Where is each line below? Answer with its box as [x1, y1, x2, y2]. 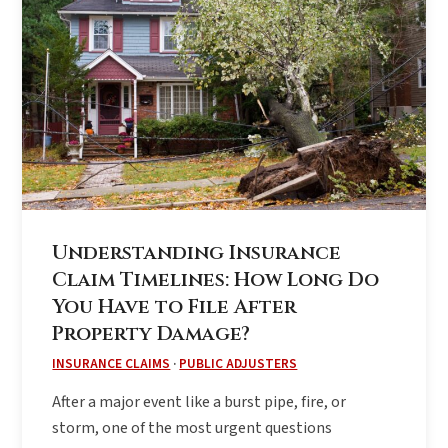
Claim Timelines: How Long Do [52, 266, 380, 293]
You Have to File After [52, 293, 297, 320]
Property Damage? [52, 320, 251, 347]
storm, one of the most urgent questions [52, 416, 333, 439]
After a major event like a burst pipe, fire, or [52, 390, 347, 413]
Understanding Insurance [52, 239, 342, 266]
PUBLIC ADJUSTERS [179, 353, 298, 373]
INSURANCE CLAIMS [52, 353, 171, 373]
